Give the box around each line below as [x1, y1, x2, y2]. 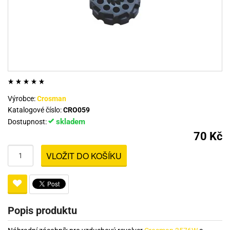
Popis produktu [8, 204, 77, 217]
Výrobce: [8, 94, 37, 103]
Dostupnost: [8, 118, 48, 126]
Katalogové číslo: [8, 106, 63, 114]
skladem [54, 117, 85, 127]
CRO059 [63, 106, 90, 114]
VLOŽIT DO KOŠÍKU [46, 150, 122, 162]
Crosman [37, 94, 66, 103]
